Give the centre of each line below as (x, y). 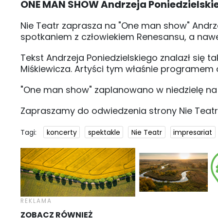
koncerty (62, 132)
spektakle (104, 132)
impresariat (193, 132)
